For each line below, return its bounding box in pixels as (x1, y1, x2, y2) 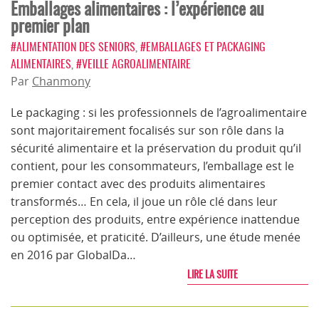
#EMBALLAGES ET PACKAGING (140, 39, 266, 54)
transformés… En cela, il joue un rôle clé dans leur (11, 194, 278, 209)
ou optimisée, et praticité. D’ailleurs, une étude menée (11, 229, 300, 245)
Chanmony (32, 73, 90, 89)
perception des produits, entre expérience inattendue (11, 211, 300, 227)
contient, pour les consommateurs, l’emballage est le (11, 158, 294, 174)
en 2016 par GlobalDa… (11, 247, 136, 263)
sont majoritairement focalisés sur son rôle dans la (11, 122, 284, 138)
